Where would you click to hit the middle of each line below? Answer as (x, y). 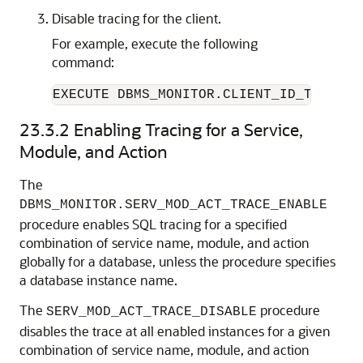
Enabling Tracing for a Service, (188, 129)
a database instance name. (98, 280)
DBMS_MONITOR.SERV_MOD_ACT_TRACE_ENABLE (173, 205)
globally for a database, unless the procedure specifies (177, 261)
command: (83, 62)
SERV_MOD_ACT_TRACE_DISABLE (152, 312)
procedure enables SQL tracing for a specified (153, 224)
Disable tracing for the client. (137, 18)
